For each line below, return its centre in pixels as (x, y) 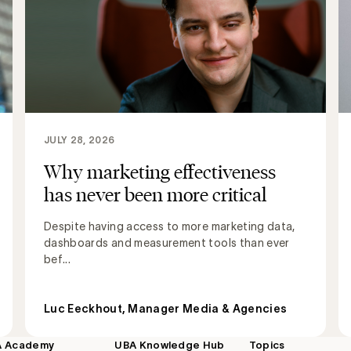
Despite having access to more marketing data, (170, 227)
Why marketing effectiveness (160, 172)
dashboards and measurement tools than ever (167, 243)
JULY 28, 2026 (80, 140)
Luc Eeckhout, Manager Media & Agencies (166, 309)
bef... (58, 260)
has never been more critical (155, 195)
